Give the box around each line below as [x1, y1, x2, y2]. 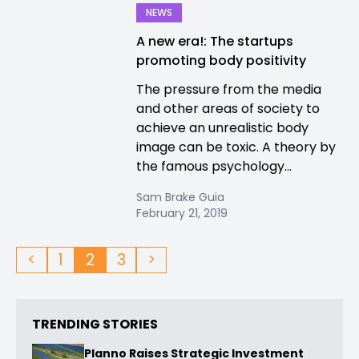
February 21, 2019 [136, 205, 228, 221]
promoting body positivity [136, 51, 306, 70]
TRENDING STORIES [32, 315, 158, 334]
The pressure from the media [136, 80, 321, 99]
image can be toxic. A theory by [136, 138, 336, 156]
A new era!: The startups [136, 32, 293, 50]
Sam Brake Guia [136, 189, 224, 205]
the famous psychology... [136, 157, 292, 175]
